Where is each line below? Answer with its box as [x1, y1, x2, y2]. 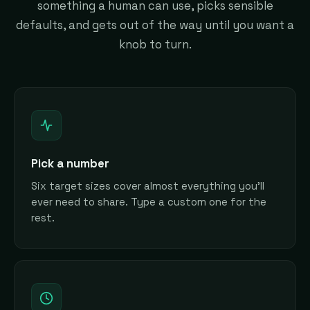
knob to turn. [118, 36, 192, 52]
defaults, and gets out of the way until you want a [16, 17, 294, 33]
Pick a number [31, 155, 109, 171]
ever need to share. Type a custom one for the [31, 196, 266, 209]
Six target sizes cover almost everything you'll [31, 180, 264, 193]
